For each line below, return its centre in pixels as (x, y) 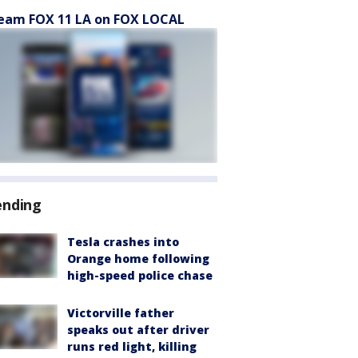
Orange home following (138, 259)
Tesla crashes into (123, 242)
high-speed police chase (140, 275)
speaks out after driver (138, 330)
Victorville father (121, 313)
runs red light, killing (132, 346)
